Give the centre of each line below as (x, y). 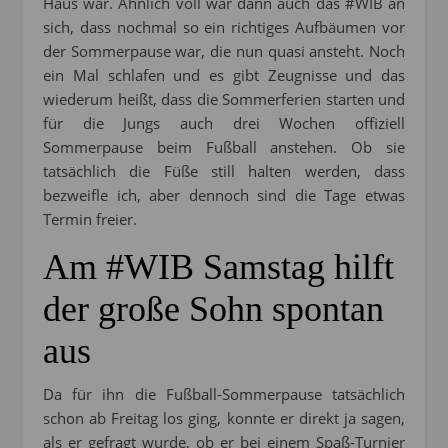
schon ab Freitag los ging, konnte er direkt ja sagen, (224, 418)
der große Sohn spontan (213, 309)
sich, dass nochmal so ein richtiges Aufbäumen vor (224, 27)
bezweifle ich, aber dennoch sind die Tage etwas (224, 195)
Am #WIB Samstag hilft (218, 267)
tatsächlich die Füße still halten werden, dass (224, 171)
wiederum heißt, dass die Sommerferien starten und (224, 99)
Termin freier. (90, 219)
